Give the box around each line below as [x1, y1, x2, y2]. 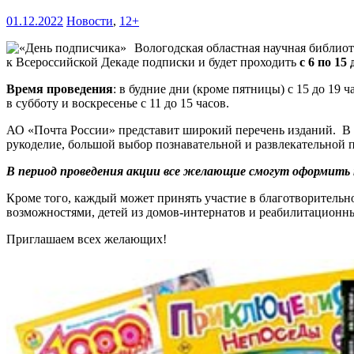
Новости [66, 13, 113, 28]
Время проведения [6, 81, 113, 96]
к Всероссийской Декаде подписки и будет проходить [6, 55, 299, 69]
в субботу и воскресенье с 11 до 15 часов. [6, 96, 229, 110]
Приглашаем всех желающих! [6, 232, 167, 246]
